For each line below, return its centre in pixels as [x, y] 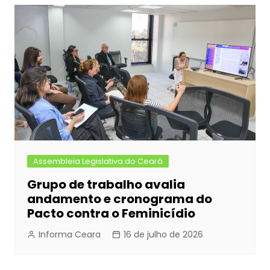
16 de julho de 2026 [163, 234]
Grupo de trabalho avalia [106, 184]
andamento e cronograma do [119, 199]
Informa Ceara [69, 234]
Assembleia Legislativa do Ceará [98, 161]
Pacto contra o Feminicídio [111, 213]
